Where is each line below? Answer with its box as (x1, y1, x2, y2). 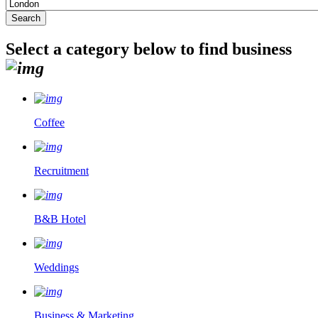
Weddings (34, 261, 79, 273)
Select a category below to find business (6, 39, 292, 58)
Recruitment (34, 164, 89, 177)
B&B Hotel (34, 212, 86, 225)
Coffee (34, 116, 65, 128)
